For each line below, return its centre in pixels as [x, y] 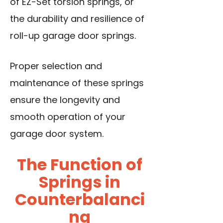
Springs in [80, 182]
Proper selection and [56, 66]
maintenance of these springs [77, 83]
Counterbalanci [80, 200]
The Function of [80, 165]
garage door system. [57, 134]
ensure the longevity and [65, 100]
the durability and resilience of [77, 19]
